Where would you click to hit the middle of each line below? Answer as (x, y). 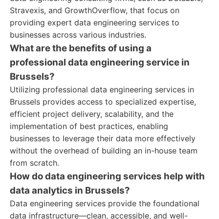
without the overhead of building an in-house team (104, 151)
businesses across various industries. (78, 35)
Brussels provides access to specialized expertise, (103, 102)
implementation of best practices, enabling (89, 126)
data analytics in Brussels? (70, 190)
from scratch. (34, 163)
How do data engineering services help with (107, 176)
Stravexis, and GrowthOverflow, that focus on (95, 10)
